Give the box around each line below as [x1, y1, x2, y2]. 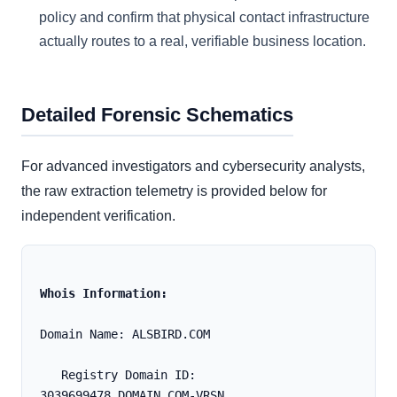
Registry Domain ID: [40, 368, 61, 383]
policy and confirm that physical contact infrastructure [39, 10, 370, 26]
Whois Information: [40, 286, 167, 301]
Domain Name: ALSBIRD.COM [40, 327, 210, 342]
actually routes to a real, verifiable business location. [39, 34, 366, 50]
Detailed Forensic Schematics [21, 104, 293, 127]
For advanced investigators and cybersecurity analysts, [21, 159, 365, 175]
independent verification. [21, 208, 175, 224]
